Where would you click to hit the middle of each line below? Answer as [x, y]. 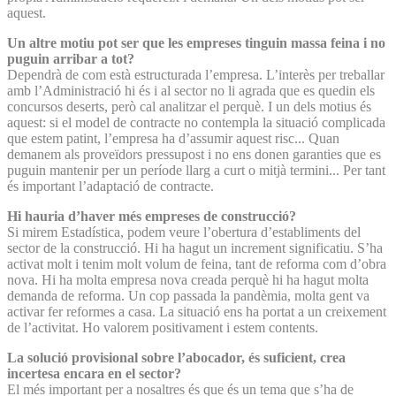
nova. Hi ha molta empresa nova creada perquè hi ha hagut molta [188, 279]
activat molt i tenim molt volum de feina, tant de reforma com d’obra [197, 263]
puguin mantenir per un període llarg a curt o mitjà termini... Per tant [196, 170]
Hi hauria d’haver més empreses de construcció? [152, 216]
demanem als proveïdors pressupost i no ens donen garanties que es [194, 154]
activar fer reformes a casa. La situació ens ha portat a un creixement [197, 311]
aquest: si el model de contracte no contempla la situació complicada [196, 122]
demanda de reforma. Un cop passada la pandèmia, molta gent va [188, 295]
